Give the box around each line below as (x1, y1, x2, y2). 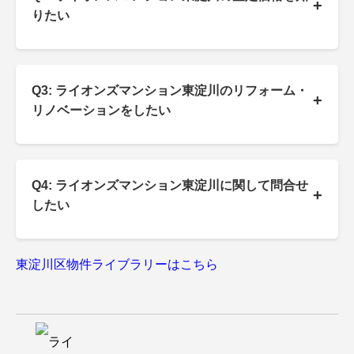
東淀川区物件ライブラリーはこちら (16, 258, 218, 272)
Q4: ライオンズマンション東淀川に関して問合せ (32, 179, 308, 193)
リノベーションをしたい (32, 104, 171, 118)
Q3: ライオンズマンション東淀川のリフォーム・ (32, 84, 308, 98)
